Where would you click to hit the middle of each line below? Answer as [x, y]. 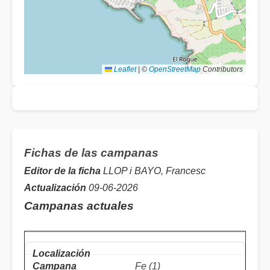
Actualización [55, 188]
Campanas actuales [79, 206]
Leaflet [124, 70]
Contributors [222, 70]
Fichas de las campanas [91, 153]
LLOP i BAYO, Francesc [153, 171]
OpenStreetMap [175, 70]
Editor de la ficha [62, 171]
